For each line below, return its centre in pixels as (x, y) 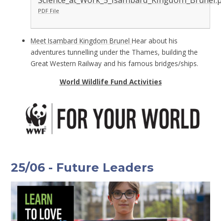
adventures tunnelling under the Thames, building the (114, 52)
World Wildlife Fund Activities (110, 81)
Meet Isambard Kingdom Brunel (81, 41)
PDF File (48, 11)
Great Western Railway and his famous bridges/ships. (115, 64)
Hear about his (155, 41)
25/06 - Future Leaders (82, 168)
